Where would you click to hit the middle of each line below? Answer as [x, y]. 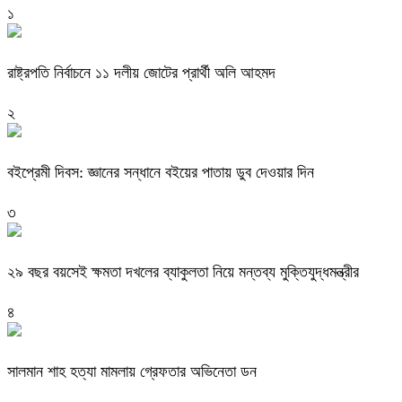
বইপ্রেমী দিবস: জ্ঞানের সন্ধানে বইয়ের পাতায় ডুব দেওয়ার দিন [161, 172]
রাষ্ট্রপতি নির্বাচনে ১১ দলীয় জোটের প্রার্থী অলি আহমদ [141, 73]
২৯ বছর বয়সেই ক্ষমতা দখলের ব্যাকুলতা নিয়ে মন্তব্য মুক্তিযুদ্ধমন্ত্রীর [183, 271]
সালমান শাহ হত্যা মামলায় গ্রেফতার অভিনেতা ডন [132, 371]
